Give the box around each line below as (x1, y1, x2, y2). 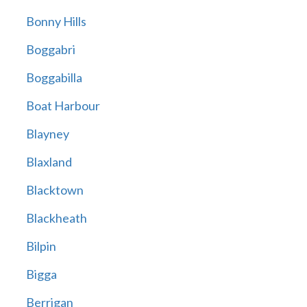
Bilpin (25, 238, 56, 254)
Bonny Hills (25, 14, 86, 29)
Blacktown (25, 182, 84, 198)
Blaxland (25, 154, 72, 170)
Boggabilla (25, 70, 82, 86)
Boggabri (25, 42, 75, 58)
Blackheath (25, 210, 87, 226)
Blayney (25, 126, 69, 142)
